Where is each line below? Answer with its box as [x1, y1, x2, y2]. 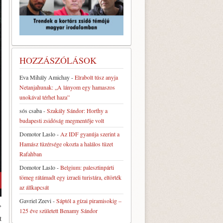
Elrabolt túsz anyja [75, 73, 118, 81]
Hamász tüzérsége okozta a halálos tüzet [19, 139, 113, 148]
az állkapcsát [19, 183, 49, 191]
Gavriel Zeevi [19, 196, 51, 205]
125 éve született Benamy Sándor [19, 206, 98, 215]
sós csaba [19, 106, 42, 114]
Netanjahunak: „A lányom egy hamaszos [19, 83, 115, 91]
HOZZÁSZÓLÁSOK [19, 54, 97, 66]
